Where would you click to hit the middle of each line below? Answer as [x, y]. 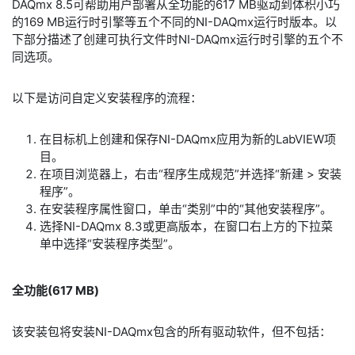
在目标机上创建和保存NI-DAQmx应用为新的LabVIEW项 [188, 139]
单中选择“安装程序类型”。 [110, 244]
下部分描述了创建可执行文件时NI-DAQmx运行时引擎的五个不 [177, 40]
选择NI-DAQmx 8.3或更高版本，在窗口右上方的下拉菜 [186, 227]
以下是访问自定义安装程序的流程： [107, 98]
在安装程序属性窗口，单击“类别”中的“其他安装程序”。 [186, 209]
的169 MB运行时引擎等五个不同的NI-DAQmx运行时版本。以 [174, 22]
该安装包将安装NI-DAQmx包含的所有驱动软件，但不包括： [172, 332]
